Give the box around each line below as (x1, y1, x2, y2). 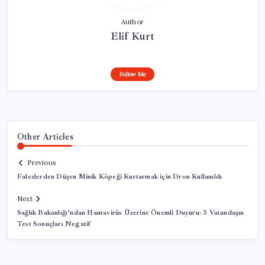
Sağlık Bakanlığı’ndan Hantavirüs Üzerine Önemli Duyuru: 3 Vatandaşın (17, 208, 244, 218)
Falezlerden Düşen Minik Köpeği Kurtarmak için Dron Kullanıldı (17, 172, 222, 182)
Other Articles (17, 131, 73, 142)
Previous (27, 159, 56, 167)
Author (121, 17, 144, 26)
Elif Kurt (110, 29, 155, 43)
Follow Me (119, 70, 146, 78)
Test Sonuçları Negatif (17, 219, 91, 229)
